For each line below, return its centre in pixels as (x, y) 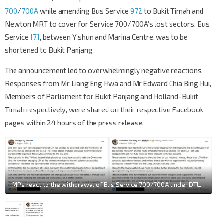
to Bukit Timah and (173, 11)
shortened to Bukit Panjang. (49, 50)
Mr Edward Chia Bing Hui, (172, 84)
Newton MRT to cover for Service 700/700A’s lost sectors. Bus (107, 24)
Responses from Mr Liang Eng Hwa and (69, 84)
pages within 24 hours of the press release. (74, 123)
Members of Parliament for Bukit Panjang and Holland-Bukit (101, 97)
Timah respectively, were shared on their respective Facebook (104, 110)
